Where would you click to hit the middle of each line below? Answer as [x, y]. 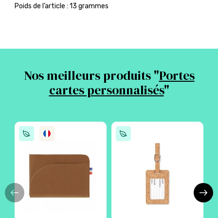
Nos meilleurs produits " [91, 75]
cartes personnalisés [106, 90]
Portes [177, 75]
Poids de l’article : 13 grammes [62, 6]
